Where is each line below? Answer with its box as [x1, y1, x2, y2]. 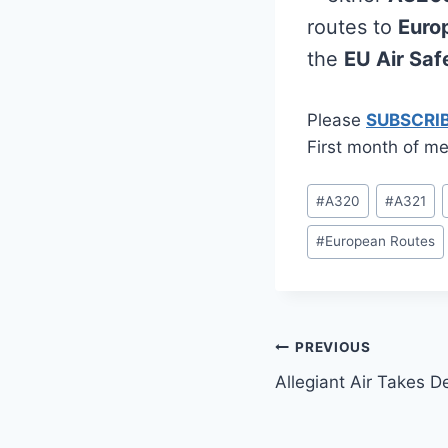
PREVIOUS [295, 339, 371, 356]
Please [307, 109, 366, 130]
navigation [274, 378, 417, 413]
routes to [307, 14, 398, 39]
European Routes [325, 233, 436, 250]
